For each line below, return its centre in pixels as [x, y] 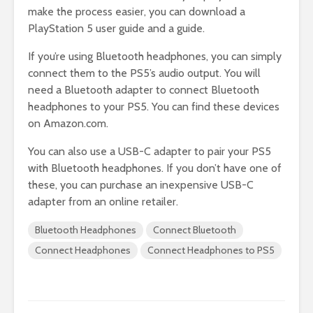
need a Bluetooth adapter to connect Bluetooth [144, 90]
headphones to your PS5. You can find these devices [154, 107]
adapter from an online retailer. [103, 202]
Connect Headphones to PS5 [211, 250]
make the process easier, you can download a [137, 12]
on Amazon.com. [68, 124]
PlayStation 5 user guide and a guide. [116, 29]
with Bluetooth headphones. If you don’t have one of [155, 168]
